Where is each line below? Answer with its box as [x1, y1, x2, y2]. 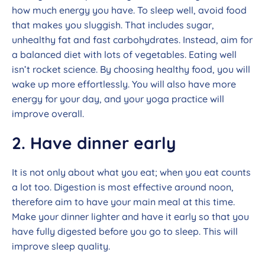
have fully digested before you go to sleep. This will [12, 225, 238, 238]
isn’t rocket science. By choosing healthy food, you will [12, 63, 250, 76]
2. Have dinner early [12, 132, 176, 154]
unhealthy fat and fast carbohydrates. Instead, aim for [12, 34, 253, 46]
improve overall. [12, 108, 86, 120]
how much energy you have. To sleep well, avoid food [12, 4, 247, 17]
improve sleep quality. [12, 240, 110, 253]
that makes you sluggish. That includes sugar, [12, 19, 214, 31]
